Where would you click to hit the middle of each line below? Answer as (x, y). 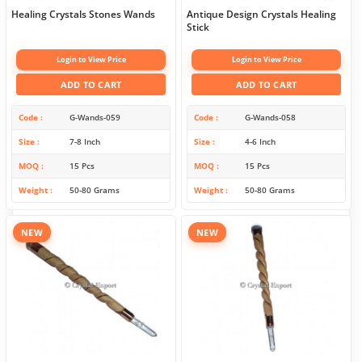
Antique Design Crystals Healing (261, 14)
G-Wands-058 (270, 117)
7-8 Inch (84, 141)
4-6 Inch (260, 141)
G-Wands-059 (95, 117)
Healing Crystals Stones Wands (83, 14)
